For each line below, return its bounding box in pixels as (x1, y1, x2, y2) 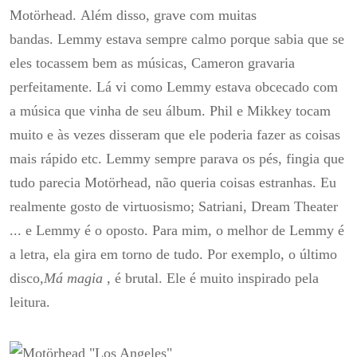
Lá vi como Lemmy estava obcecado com (96, 79, 338, 96)
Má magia (44, 270, 103, 287)
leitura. (10, 294, 50, 311)
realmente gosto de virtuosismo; (10, 198, 198, 215)
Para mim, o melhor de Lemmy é (152, 222, 344, 239)
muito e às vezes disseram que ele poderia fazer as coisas (10, 127, 340, 143)
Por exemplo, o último (207, 246, 337, 263)
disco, (10, 270, 44, 287)
